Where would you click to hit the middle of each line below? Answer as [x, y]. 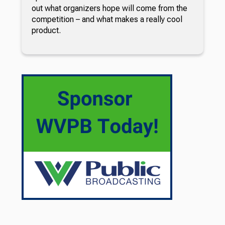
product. [46, 30]
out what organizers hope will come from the [109, 8]
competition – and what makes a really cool [107, 19]
